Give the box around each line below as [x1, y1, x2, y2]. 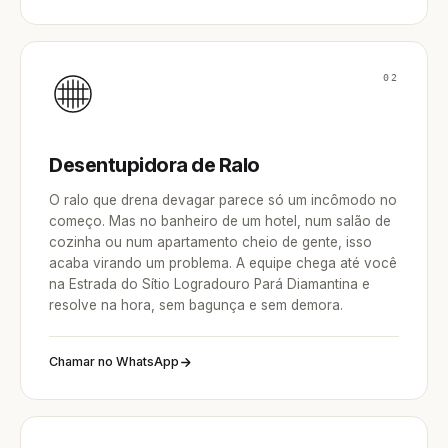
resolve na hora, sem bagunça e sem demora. [49, 297, 343, 313]
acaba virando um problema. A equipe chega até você [49, 255, 397, 271]
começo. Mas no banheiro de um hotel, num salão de [49, 213, 391, 229]
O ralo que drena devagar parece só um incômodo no [49, 192, 397, 208]
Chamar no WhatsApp [49, 354, 179, 369]
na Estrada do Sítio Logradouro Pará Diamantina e [49, 276, 370, 292]
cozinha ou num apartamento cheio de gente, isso [49, 234, 372, 250]
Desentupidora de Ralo [49, 153, 260, 177]
